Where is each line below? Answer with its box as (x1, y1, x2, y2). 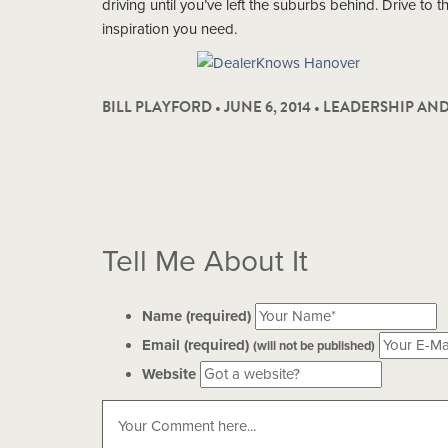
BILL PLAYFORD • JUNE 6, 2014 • (102, 95, 323, 118)
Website (142, 364, 196, 383)
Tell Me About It (102, 242, 308, 280)
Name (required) (142, 306, 251, 325)
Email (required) (142, 335, 253, 354)
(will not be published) (253, 337, 375, 354)
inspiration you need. (102, 19, 237, 38)
